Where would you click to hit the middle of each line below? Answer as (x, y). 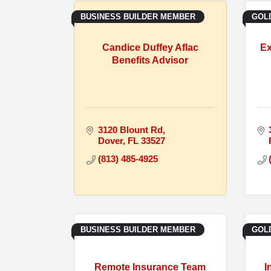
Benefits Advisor (150, 60)
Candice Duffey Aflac (150, 48)
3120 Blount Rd (130, 129)
